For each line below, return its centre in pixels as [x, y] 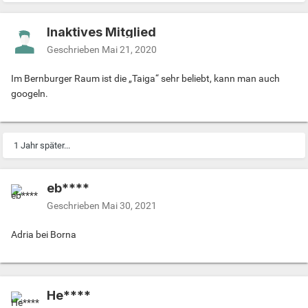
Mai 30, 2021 [129, 205]
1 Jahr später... [42, 145]
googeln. [30, 93]
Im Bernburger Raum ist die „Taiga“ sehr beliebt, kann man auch [145, 78]
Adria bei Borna [44, 234]
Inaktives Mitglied [101, 32]
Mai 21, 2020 [129, 49]
